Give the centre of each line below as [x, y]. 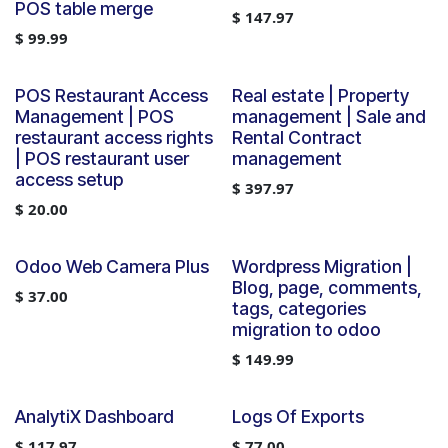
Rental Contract [296, 137]
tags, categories [298, 308]
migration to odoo [306, 329]
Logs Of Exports [297, 416]
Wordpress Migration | [321, 266]
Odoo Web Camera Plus [112, 266]
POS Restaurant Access [111, 95]
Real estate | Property [320, 95]
